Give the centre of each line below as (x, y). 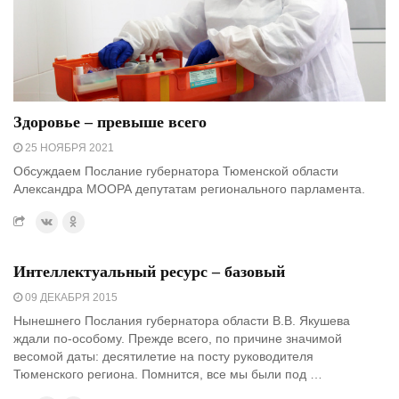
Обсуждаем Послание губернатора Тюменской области (176, 171)
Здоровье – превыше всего (110, 122)
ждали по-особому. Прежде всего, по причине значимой (178, 339)
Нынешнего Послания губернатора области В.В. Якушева (182, 321)
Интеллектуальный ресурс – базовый (149, 272)
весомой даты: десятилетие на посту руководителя (163, 357)
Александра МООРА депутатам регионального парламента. (189, 189)
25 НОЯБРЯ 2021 (68, 148)
